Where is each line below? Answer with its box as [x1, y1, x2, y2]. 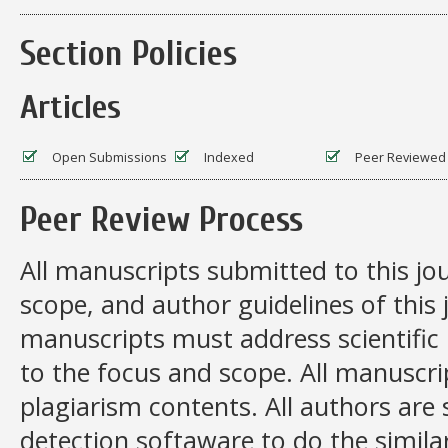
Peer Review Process [20, 199, 303, 240]
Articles [20, 88, 121, 128]
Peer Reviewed [352, 149, 446, 167]
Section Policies [20, 33, 237, 75]
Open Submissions [49, 149, 167, 167]
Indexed [201, 149, 254, 167]
